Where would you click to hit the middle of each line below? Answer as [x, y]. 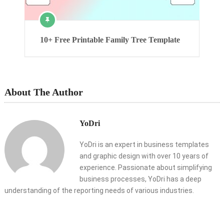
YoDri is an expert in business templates [144, 144]
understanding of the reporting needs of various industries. [99, 190]
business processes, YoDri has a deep [140, 179]
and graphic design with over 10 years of [144, 156]
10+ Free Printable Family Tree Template [110, 39]
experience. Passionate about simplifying [145, 167]
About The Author [43, 92]
